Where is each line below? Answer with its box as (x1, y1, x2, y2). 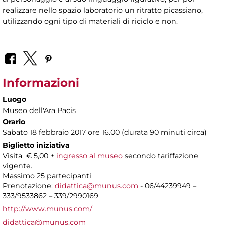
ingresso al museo (56, 151, 123, 160)
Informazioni (3, 75, 79, 90)
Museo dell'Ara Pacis (3, 105, 76, 115)
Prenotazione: (3, 181, 55, 190)
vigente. (3, 161, 32, 170)
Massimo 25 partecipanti (3, 171, 91, 180)
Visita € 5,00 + (3, 151, 56, 160)
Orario (3, 117, 25, 126)
